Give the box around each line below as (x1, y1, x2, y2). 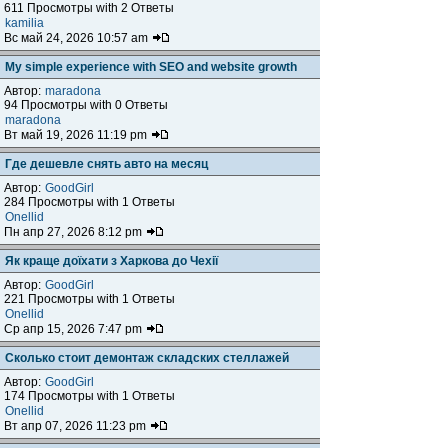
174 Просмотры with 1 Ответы (4, 389, 175, 403)
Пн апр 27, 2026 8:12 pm (4, 225, 145, 239)
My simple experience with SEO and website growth (5, 60, 297, 74)
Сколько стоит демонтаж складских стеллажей (5, 351, 289, 365)
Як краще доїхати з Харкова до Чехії (5, 254, 218, 268)
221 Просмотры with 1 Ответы (4, 292, 175, 306)
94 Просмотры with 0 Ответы (4, 98, 168, 112)
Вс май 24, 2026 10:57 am (4, 31, 151, 45)
